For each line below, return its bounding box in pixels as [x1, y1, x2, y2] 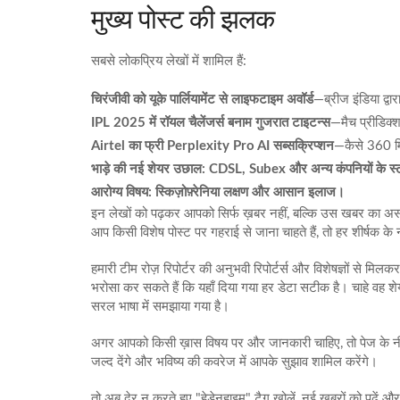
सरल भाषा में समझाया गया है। [91, 300, 229, 313]
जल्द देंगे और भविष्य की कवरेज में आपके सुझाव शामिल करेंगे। [91, 355, 378, 369]
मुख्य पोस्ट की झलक [91, 4, 274, 34]
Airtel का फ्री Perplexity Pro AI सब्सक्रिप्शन [91, 139, 334, 153]
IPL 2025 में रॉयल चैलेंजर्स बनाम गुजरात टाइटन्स [91, 116, 330, 129]
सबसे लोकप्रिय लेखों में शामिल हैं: [91, 54, 246, 68]
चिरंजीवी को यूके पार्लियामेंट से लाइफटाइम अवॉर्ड [91, 93, 313, 106]
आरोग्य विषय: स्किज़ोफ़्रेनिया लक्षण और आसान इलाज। [91, 186, 345, 199]
